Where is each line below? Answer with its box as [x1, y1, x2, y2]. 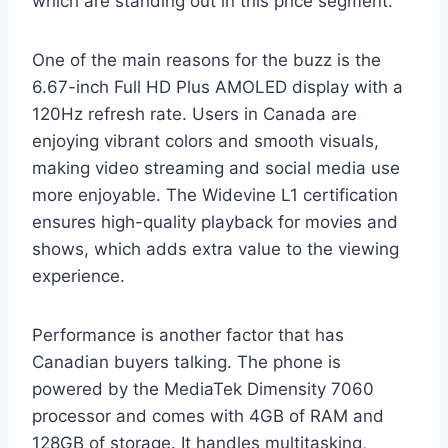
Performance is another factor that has [32, 325, 344, 346]
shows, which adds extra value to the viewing [32, 239, 399, 260]
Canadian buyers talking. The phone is [32, 352, 341, 373]
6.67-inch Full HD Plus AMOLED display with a [32, 77, 403, 98]
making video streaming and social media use [32, 158, 400, 179]
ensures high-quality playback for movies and [32, 212, 398, 233]
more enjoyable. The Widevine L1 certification [32, 185, 398, 206]
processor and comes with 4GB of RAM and [32, 406, 384, 427]
